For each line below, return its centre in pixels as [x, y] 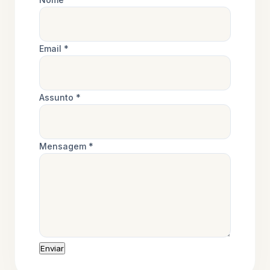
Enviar [52, 248]
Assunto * [60, 97]
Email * [54, 48]
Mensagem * [66, 146]
